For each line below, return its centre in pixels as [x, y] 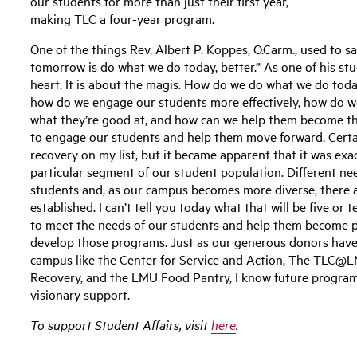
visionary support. [80, 294]
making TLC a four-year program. [123, 18]
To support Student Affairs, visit [121, 324]
